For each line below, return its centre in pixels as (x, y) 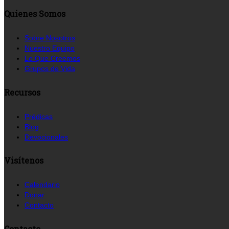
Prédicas (39, 116)
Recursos (22, 92)
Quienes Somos (35, 14)
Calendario (42, 185)
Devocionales (46, 137)
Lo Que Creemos (52, 59)
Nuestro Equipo (50, 48)
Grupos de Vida (50, 69)
